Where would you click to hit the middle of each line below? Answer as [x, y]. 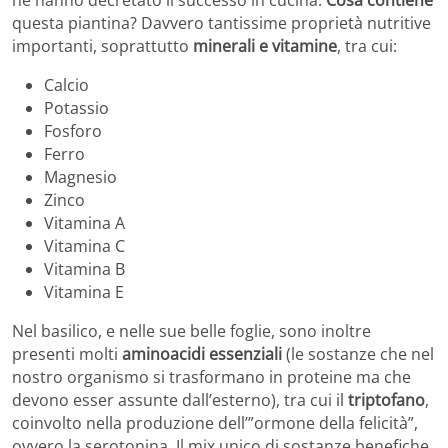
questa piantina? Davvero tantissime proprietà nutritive [221, 23]
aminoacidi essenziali [202, 354]
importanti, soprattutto [102, 46]
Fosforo [73, 131]
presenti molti [67, 354]
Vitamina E [84, 292]
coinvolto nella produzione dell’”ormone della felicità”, [215, 423]
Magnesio [80, 177]
